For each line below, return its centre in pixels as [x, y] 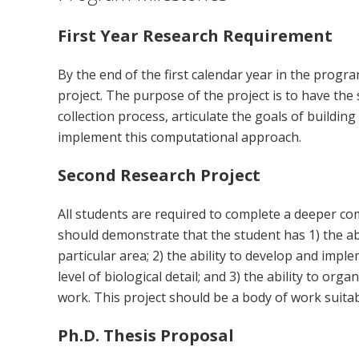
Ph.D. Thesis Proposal [146, 336]
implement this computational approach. [179, 137]
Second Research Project [159, 175]
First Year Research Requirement [195, 36]
